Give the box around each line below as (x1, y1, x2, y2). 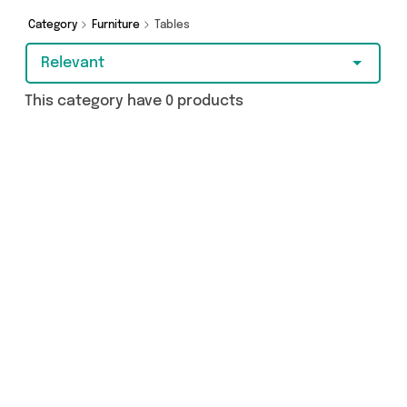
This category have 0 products (25, 94, 243, 109)
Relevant (41, 55, 104, 71)
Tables (154, 20, 193, 31)
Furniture (92, 20, 143, 31)
